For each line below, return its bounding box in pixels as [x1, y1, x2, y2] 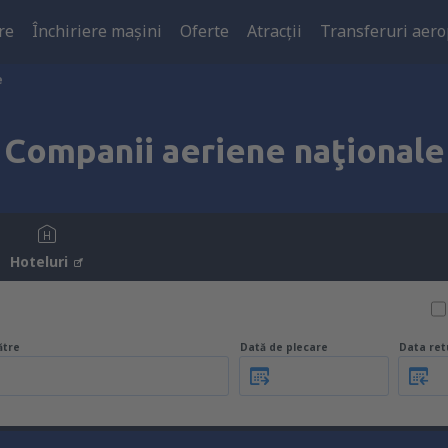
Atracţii [247, 20, 302, 42]
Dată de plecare [240, 340, 328, 354]
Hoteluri [10, 252, 68, 271]
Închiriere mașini [32, 20, 162, 42]
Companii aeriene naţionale [3, 131, 445, 169]
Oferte [180, 20, 229, 42]
